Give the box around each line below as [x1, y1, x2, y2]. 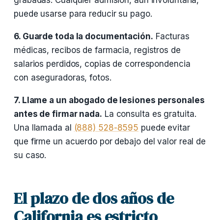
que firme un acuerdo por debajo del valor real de [14, 137, 206, 146]
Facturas [153, 31, 190, 41]
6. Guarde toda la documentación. [14, 31, 153, 41]
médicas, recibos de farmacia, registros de [14, 45, 181, 55]
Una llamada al [14, 123, 74, 133]
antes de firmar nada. [14, 109, 102, 119]
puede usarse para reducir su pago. [14, 9, 152, 19]
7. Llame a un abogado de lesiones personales [14, 95, 205, 105]
